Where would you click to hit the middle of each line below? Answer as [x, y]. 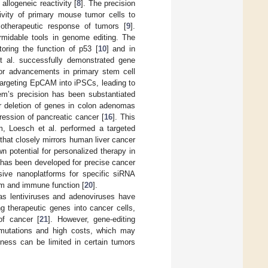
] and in [121, 49]
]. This [124, 117]
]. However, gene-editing [92, 220]
